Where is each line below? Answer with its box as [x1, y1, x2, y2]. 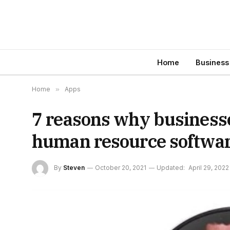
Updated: [157, 164, 185, 172]
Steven [63, 164, 85, 172]
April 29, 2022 [188, 164, 229, 172]
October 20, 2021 [95, 164, 146, 172]
